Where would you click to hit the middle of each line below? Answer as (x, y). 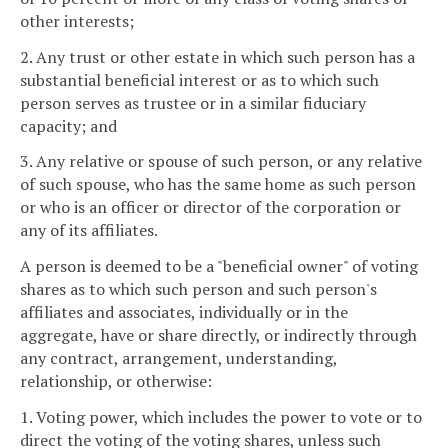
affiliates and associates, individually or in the (184, 312)
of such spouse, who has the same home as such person (218, 184)
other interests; (77, 20)
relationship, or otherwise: (116, 381)
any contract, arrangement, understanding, (178, 358)
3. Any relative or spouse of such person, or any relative (221, 161)
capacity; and (68, 125)
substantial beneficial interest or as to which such (199, 79)
